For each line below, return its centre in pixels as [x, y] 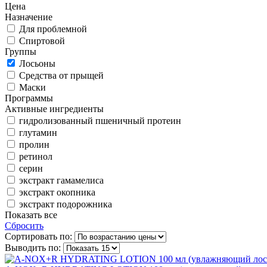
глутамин [38, 132]
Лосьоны [37, 63]
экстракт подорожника [66, 204]
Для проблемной [53, 29]
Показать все [31, 215]
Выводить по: [33, 247]
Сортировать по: [38, 236]
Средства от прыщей [61, 75]
